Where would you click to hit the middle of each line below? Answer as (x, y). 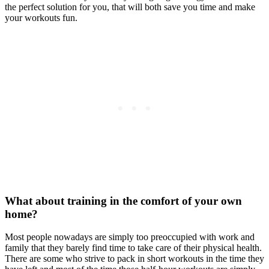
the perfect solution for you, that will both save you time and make (130, 7)
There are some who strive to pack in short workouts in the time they (134, 259)
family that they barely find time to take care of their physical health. (133, 248)
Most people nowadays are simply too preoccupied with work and (130, 237)
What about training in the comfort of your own (123, 201)
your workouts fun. (41, 17)
